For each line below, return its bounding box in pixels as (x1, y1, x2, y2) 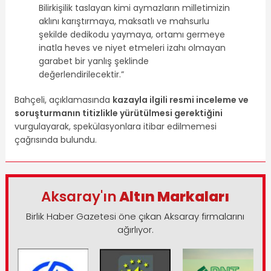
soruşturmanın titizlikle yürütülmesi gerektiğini (14, 106, 223, 119)
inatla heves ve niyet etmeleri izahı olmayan (38, 41, 226, 54)
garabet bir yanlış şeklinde (38, 54, 149, 67)
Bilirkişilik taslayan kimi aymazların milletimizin (38, 1, 230, 14)
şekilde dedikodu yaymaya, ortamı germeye (38, 28, 225, 41)
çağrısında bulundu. (14, 133, 97, 146)
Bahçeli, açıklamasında (14, 93, 113, 106)
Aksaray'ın (41, 186, 117, 206)
